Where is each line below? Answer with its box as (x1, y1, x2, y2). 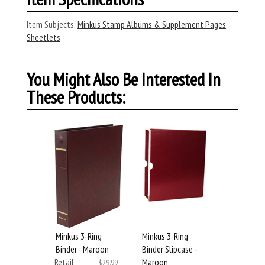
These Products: (27, 85, 125, 108)
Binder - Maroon (56, 243, 109, 255)
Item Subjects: (27, 18, 76, 30)
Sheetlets (27, 31, 60, 43)
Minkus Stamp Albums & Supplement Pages (77, 18, 226, 30)
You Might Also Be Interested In (27, 67, 221, 91)
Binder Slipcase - (142, 243, 198, 255)
